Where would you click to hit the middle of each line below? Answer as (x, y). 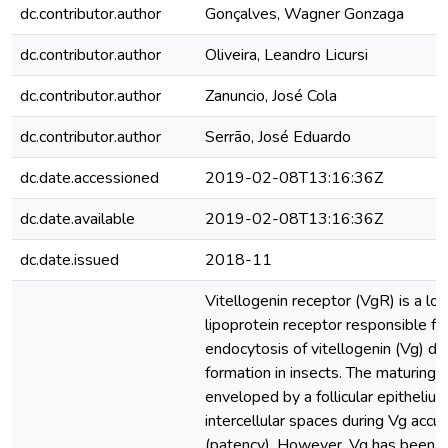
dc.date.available (77, 219)
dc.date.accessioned (89, 178)
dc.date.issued (69, 260)
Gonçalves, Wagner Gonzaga (304, 14)
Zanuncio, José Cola (271, 96)
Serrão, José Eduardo (278, 137)
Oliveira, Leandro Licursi (286, 55)
